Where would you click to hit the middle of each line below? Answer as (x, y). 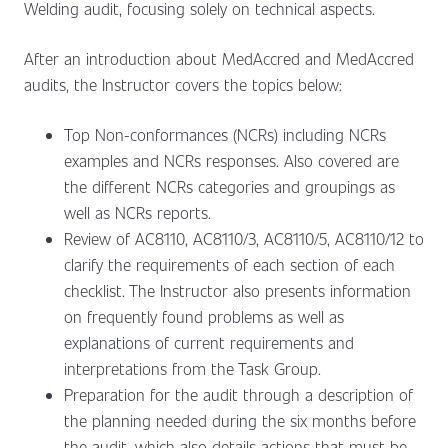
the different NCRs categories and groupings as (229, 186)
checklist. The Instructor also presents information (237, 290)
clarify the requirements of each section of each (229, 264)
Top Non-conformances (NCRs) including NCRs (225, 134)
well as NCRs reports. (137, 212)
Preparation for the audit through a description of (238, 394)
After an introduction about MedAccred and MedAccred (219, 58)
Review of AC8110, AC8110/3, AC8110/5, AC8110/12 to (244, 238)
